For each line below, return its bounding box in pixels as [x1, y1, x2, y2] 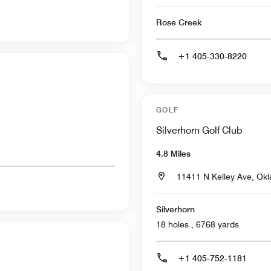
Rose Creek [156, 18, 201, 28]
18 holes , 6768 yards [196, 220, 239, 230]
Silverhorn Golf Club [156, 125, 243, 137]
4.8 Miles [156, 149, 191, 159]
